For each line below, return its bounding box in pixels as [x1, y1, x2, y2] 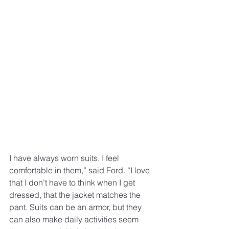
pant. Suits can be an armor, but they [9, 201, 144, 212]
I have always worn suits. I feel [9, 152, 121, 163]
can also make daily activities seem [9, 214, 141, 224]
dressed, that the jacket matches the [9, 189, 143, 200]
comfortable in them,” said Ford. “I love [9, 165, 152, 175]
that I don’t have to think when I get [9, 177, 137, 188]
